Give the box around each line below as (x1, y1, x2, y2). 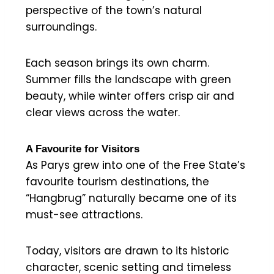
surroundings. (26, 19, 97, 34)
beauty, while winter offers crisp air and (26, 88, 234, 103)
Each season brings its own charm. (26, 55, 209, 70)
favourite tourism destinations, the (26, 174, 209, 189)
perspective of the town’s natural (26, 2, 202, 18)
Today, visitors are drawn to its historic (26, 243, 229, 258)
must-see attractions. (26, 207, 143, 222)
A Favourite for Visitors (26, 143, 139, 155)
